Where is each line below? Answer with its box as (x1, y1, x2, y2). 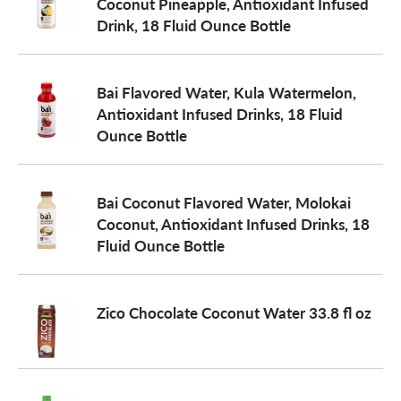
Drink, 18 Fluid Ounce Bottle (97, 14, 291, 36)
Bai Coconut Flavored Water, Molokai (97, 192, 351, 213)
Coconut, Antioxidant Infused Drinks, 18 (97, 213, 370, 235)
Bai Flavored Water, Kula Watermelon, (97, 81, 356, 103)
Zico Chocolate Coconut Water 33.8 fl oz (97, 302, 371, 323)
